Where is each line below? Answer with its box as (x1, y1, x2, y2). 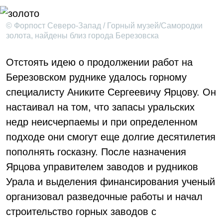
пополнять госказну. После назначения (6, 146, 186, 157)
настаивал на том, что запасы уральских (6, 102, 195, 112)
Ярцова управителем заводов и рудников (6, 161, 198, 172)
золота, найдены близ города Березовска (6, 31, 159, 40)
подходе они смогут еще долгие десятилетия (6, 131, 216, 142)
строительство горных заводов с (6, 206, 156, 217)
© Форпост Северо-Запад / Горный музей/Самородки (6, 21, 203, 30)
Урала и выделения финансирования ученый (6, 176, 215, 187)
